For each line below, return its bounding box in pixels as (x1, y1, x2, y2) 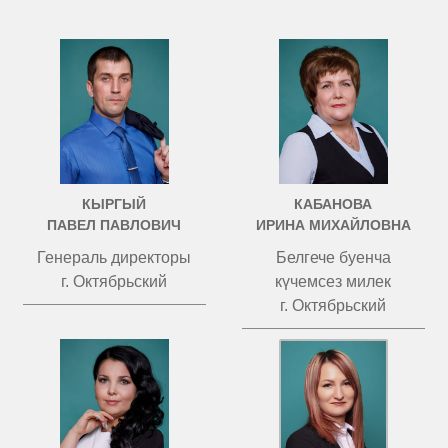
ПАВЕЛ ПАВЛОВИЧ (47, 217, 182, 233)
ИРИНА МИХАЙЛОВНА (255, 217, 411, 233)
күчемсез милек (275, 273, 392, 290)
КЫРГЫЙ (82, 196, 147, 212)
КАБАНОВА (294, 196, 373, 212)
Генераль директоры (37, 249, 192, 266)
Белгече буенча (275, 249, 391, 266)
